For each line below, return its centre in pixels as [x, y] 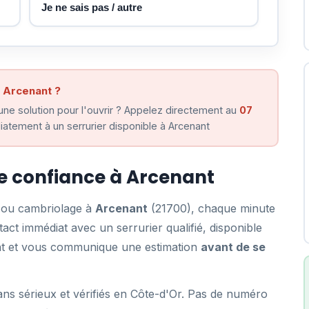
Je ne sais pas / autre [91, 7]
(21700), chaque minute [211, 208]
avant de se [233, 247]
